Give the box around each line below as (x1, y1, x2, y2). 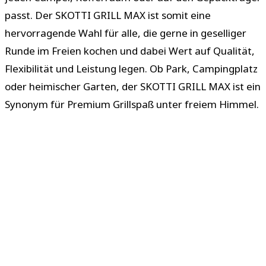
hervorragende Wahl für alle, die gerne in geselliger (5, 26, 246, 40)
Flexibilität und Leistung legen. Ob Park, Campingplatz (5, 62, 258, 76)
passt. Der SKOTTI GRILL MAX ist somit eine (5, 8, 211, 23)
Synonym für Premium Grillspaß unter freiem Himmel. (5, 97, 259, 112)
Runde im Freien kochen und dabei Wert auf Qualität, (5, 44, 255, 58)
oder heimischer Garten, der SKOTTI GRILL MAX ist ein (5, 80, 261, 94)
